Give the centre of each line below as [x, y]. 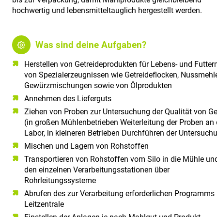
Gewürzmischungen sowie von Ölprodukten [98, 85]
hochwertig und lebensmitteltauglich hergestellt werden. [107, 11]
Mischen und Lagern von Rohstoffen [86, 146]
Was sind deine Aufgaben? [91, 45]
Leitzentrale [44, 204]
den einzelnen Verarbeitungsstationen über [97, 170]
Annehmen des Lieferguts [68, 98]
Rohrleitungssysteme [60, 180]
